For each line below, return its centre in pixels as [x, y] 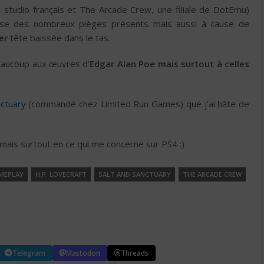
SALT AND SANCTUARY [135, 174]
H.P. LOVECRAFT [61, 174]
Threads [135, 253]
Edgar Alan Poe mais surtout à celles [169, 64]
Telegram [29, 253]
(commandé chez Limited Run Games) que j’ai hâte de [138, 104]
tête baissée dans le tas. [59, 38]
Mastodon [83, 253]
